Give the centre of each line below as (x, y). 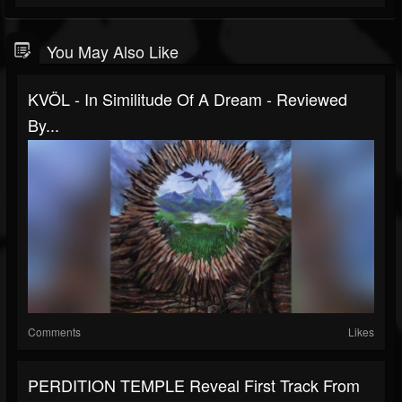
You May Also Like (113, 51)
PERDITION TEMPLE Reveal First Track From (194, 385)
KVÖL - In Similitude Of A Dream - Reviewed (188, 99)
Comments (54, 332)
